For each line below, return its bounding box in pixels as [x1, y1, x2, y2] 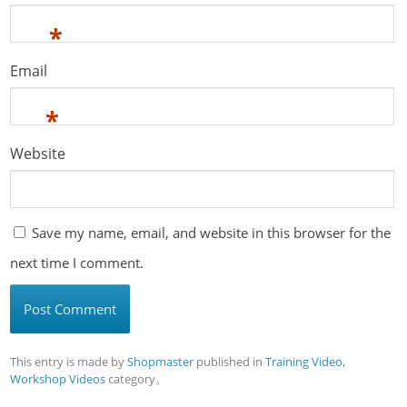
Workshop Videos [10, 371, 106, 388]
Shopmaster [127, 353, 194, 371]
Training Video [265, 353, 343, 371]
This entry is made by [10, 353, 128, 371]
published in [194, 353, 266, 371]
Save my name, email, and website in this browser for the [32, 223, 392, 243]
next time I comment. [10, 253, 144, 273]
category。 [105, 371, 168, 388]
